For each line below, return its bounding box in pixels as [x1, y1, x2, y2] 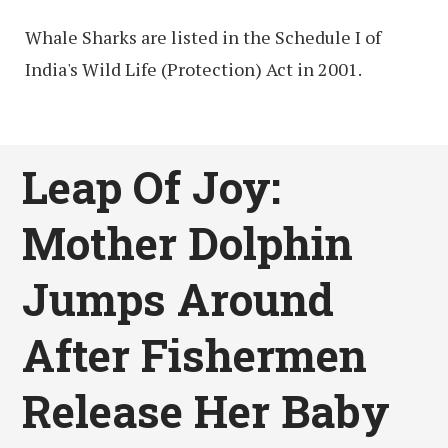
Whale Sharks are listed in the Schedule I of [25, 25, 381, 50]
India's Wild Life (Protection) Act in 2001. [25, 57, 362, 82]
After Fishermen [22, 325, 368, 384]
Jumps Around [22, 269, 335, 328]
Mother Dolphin [22, 213, 354, 272]
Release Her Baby [22, 381, 391, 440]
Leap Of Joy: [22, 157, 282, 216]
